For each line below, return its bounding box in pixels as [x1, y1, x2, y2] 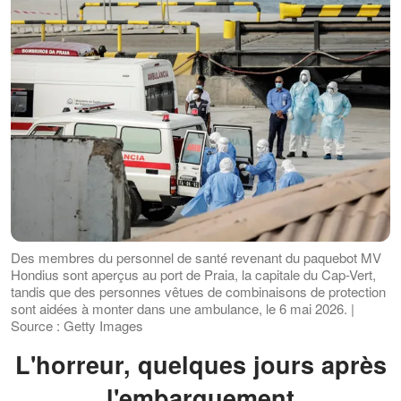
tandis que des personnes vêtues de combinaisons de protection [11, 282, 386, 302]
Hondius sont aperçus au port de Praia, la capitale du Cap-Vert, [11, 265, 376, 285]
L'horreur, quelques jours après [14, 347, 36, 382]
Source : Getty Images [11, 316, 143, 336]
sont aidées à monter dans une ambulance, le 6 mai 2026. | [11, 299, 354, 319]
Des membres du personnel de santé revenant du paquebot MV [11, 248, 381, 268]
